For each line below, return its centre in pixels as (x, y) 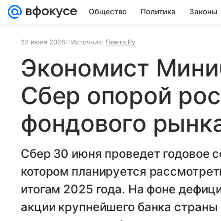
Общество (108, 12)
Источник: (88, 42)
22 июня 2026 (43, 42)
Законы (203, 12)
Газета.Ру (120, 42)
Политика (158, 12)
